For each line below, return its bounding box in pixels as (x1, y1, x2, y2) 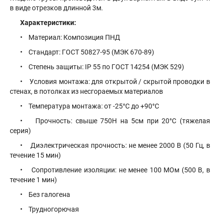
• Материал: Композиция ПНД (20, 33, 120, 41)
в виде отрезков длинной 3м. (10, 4, 103, 12)
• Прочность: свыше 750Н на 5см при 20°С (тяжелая (20, 117, 210, 125)
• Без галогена (20, 191, 70, 198)
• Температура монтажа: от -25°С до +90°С (20, 102, 159, 110)
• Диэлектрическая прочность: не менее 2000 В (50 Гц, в (20, 141, 210, 149)
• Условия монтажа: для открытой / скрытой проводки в (20, 78, 210, 85)
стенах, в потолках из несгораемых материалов (10, 87, 163, 95)
